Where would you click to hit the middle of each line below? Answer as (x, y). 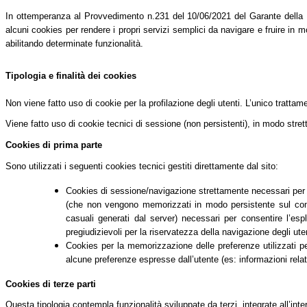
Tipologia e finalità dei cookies (71, 75)
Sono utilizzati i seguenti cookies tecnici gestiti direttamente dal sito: (142, 166)
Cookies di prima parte (54, 145)
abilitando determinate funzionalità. (76, 43)
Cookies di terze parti (51, 284)
